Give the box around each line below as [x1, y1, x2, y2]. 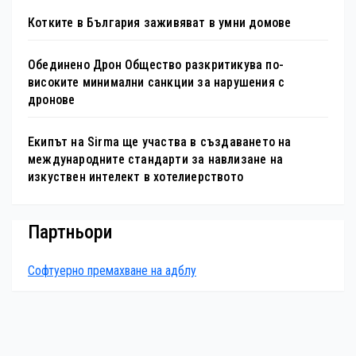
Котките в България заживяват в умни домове [28, 15, 292, 31]
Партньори [28, 221, 112, 244]
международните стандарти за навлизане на [28, 152, 283, 168]
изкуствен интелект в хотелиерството [28, 169, 243, 185]
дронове [28, 92, 75, 108]
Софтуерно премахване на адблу [28, 263, 196, 279]
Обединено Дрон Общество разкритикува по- [28, 57, 284, 73]
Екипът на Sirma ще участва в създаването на [28, 134, 292, 150]
